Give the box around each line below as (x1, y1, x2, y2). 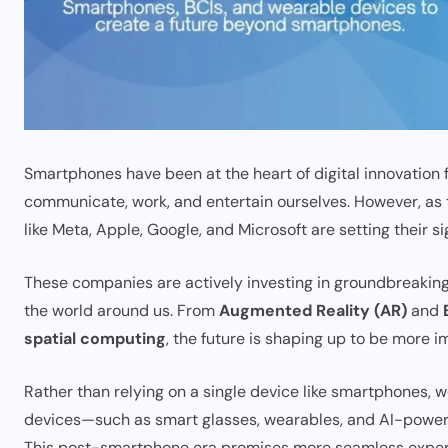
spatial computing (24, 327, 166, 349)
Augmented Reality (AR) (219, 299, 407, 321)
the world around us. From (24, 299, 219, 321)
